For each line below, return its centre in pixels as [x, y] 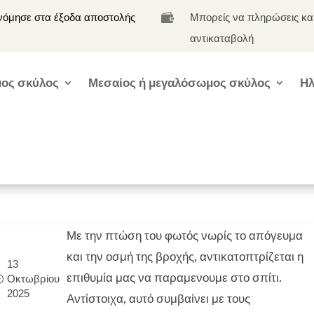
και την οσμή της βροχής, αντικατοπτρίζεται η [185, 257]
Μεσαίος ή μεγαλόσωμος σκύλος [180, 83]
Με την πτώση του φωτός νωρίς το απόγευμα [184, 235]
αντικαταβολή [222, 39]
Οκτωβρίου [33, 279]
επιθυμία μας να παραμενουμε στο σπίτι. [174, 278]
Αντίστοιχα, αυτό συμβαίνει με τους [158, 299]
